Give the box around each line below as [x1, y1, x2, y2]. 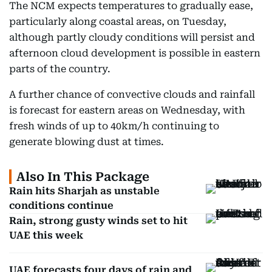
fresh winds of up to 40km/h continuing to [9, 120, 219, 132]
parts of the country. [9, 63, 110, 75]
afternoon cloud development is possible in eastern [9, 47, 260, 59]
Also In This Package [16, 169, 149, 184]
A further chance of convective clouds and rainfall [9, 89, 255, 100]
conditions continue [9, 200, 114, 211]
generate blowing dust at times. [9, 136, 164, 148]
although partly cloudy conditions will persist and [9, 32, 255, 43]
